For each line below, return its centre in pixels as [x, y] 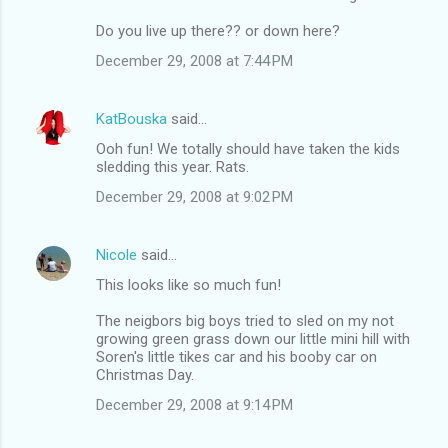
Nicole [116, 254]
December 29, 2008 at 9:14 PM [194, 404]
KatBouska [131, 118]
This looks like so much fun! [188, 284]
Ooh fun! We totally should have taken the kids [248, 148]
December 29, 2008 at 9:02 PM [194, 196]
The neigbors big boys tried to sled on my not [245, 320]
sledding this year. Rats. [172, 166]
